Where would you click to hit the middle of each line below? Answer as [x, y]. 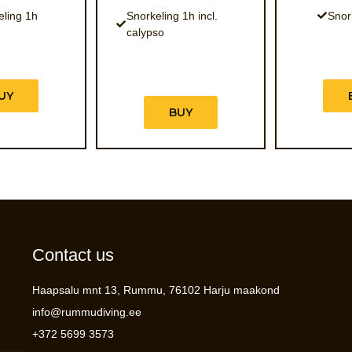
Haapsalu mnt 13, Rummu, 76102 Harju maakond [156, 290]
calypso [145, 32]
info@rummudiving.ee [86, 312]
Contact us [73, 255]
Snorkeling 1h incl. [172, 15]
